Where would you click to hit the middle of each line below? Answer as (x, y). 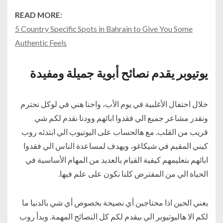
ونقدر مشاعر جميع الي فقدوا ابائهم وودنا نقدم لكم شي (121, 117)
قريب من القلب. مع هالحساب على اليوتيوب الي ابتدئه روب (115, 131)
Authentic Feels (41, 42)
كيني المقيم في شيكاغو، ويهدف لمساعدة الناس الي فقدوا (116, 145)
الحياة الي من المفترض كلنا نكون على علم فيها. (133, 173)
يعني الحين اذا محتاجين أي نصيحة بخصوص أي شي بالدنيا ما (115, 202)
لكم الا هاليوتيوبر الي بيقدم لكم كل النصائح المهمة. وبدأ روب (114, 216)
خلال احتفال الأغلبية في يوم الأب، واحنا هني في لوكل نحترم (114, 104)
